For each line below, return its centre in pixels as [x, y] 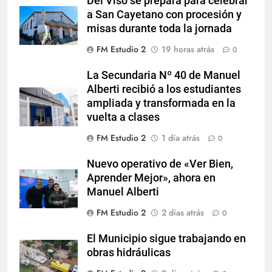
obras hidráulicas [129, 253]
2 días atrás [183, 213]
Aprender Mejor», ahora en [151, 178]
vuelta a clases [123, 117]
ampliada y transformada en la [161, 104]
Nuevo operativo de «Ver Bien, [160, 164]
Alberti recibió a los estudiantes [164, 90]
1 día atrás [181, 138]
